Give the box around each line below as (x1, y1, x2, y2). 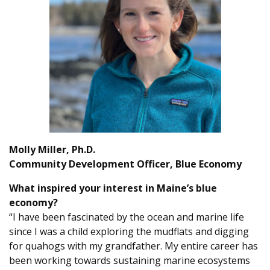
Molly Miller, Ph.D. (9, 143, 95, 156)
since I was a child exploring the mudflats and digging (9, 225, 249, 238)
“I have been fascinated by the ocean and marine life (9, 210, 244, 224)
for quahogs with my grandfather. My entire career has (9, 239, 258, 253)
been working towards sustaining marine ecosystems (9, 254, 250, 267)
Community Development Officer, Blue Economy (9, 157, 242, 171)
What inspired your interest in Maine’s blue (9, 181, 217, 195)
